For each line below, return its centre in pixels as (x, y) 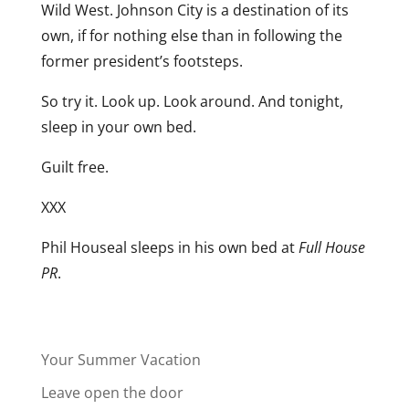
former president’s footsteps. (142, 61)
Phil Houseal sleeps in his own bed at (169, 247)
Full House (331, 247)
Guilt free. (74, 167)
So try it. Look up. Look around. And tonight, (192, 101)
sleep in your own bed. (118, 127)
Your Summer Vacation (121, 360)
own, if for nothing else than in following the (191, 36)
